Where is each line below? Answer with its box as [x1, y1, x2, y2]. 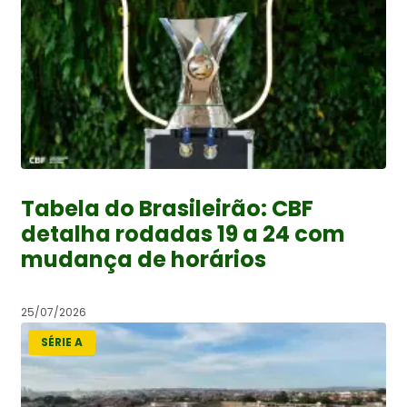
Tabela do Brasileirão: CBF [21, 193, 313, 223]
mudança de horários [21, 243, 266, 274]
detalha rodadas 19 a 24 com [21, 218, 345, 249]
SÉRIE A [41, 333, 83, 350]
